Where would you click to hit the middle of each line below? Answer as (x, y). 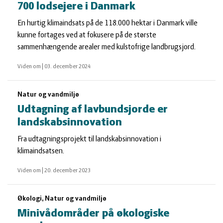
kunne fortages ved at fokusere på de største (87, 35)
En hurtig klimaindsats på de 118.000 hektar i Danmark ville (108, 23)
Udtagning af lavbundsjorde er (93, 110)
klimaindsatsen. (41, 151)
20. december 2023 (67, 171)
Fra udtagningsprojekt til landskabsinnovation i (89, 139)
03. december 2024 (67, 67)
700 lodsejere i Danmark (76, 7)
